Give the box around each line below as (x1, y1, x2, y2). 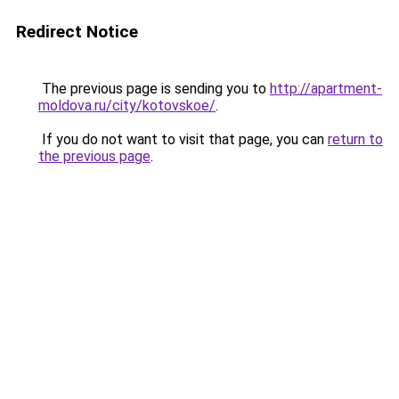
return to (328, 131, 383, 148)
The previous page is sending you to (38, 80, 270, 97)
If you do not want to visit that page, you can (38, 131, 328, 148)
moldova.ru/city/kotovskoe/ (38, 97, 216, 114)
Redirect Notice (16, 21, 138, 42)
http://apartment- (270, 80, 382, 97)
